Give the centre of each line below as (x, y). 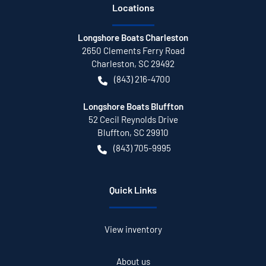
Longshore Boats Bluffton (133, 107)
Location (131, 8)
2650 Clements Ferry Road (133, 51)
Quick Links (133, 190)
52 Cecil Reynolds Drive (133, 120)
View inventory (133, 229)
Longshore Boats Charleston (133, 38)
